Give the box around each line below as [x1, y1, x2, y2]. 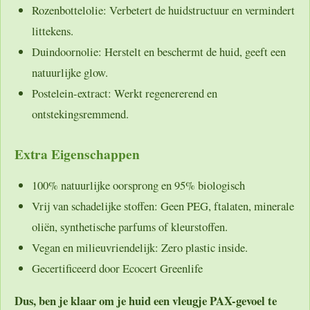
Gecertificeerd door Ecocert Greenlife [32, 259, 203, 276]
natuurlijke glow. [32, 64, 108, 81]
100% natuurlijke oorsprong [32, 176, 158, 193]
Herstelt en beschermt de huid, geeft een [102, 44, 286, 60]
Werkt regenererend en [111, 85, 217, 102]
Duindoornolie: [32, 44, 102, 60]
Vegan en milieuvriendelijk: [32, 239, 158, 255]
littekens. [32, 23, 73, 39]
